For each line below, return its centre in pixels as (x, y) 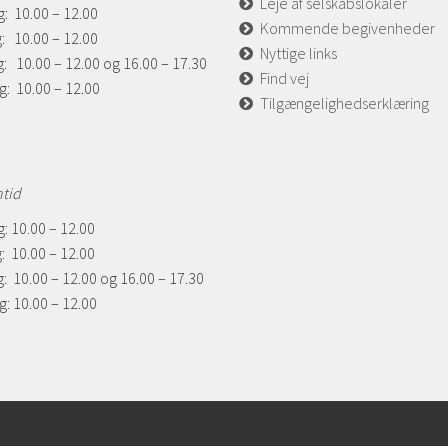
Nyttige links (298, 52)
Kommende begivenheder (347, 27)
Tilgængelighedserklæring (344, 102)
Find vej (284, 77)
